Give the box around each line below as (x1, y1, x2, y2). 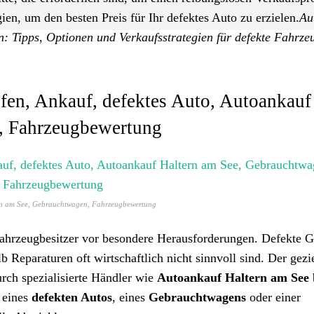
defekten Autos (32, 290, 112, 304)
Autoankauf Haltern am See (157, 271, 309, 285)
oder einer (246, 290, 301, 304)
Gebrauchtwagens (149, 290, 246, 304)
